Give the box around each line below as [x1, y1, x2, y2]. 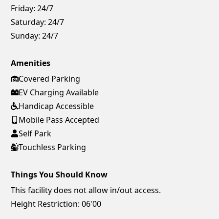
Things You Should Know [11, 169, 108, 180]
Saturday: [11, 16, 46, 27]
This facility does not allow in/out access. [11, 184, 161, 196]
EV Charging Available [19, 87, 99, 98]
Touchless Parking [19, 141, 87, 153]
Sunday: [11, 30, 41, 41]
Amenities [11, 57, 51, 68]
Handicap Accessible [19, 100, 94, 111]
